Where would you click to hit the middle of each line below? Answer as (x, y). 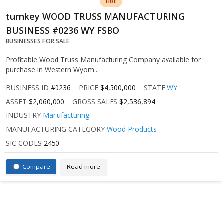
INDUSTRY (23, 115)
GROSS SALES (95, 101)
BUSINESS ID (27, 87)
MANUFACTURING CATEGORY (55, 129)
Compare (36, 166)
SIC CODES (24, 143)
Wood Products (132, 129)
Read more (83, 166)
